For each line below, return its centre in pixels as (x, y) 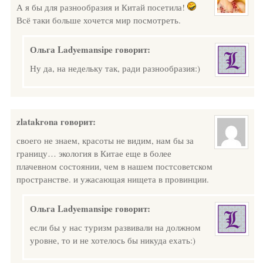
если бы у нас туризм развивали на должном (115, 227)
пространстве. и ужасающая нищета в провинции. (113, 179)
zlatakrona (37, 122)
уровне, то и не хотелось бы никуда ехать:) (113, 240)
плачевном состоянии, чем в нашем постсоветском (114, 166)
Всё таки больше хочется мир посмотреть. (99, 20)
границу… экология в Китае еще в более (94, 153)
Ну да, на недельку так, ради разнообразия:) (115, 68)
